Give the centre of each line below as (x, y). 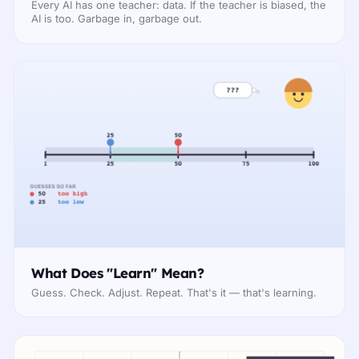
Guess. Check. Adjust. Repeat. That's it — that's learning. (174, 293)
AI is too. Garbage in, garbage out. (117, 19)
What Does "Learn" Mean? (118, 272)
